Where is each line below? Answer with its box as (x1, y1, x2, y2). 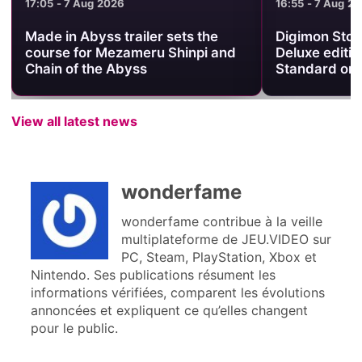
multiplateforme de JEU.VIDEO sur (120, 231, 331, 248)
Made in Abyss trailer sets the (24, 28, 218, 45)
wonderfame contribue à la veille (120, 213, 322, 230)
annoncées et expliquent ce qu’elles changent (30, 302, 308, 319)
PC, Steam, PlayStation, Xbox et (120, 249, 317, 266)
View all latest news (11, 113, 137, 130)
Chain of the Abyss (24, 61, 147, 78)
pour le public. (30, 320, 118, 337)
